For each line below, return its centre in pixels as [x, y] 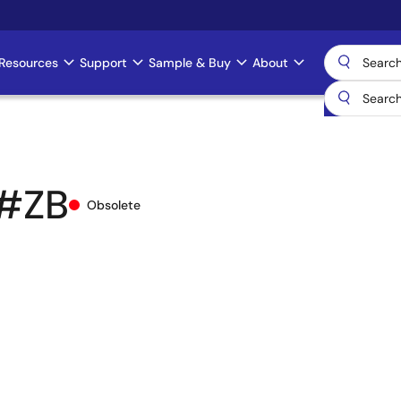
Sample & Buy [190, 63]
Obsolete [114, 205]
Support [103, 63]
